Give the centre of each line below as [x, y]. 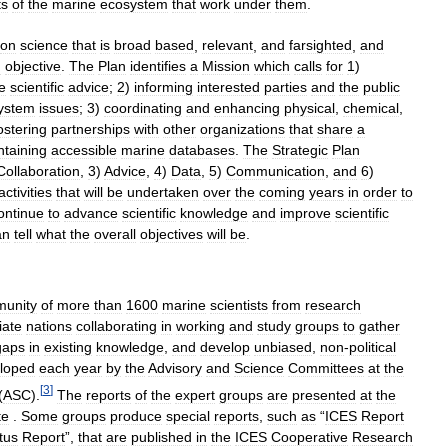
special [188, 415]
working [200, 326]
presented [324, 394]
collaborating [116, 326]
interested [228, 87]
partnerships [90, 129]
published [161, 436]
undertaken [163, 192]
